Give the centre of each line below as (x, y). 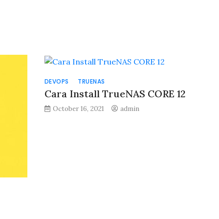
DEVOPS (56, 81)
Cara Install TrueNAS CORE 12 (115, 94)
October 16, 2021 (78, 109)
